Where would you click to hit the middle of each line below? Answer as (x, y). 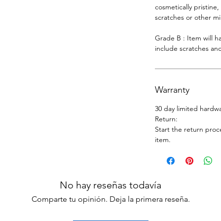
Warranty (172, 90)
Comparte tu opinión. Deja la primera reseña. (110, 199)
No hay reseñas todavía (110, 185)
